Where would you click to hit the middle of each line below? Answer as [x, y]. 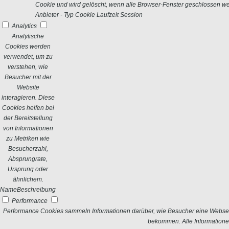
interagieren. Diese [28, 98]
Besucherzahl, [28, 149]
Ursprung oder [28, 169]
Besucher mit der [28, 77]
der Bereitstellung [28, 118]
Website [28, 87]
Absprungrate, [28, 159]
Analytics [24, 26]
